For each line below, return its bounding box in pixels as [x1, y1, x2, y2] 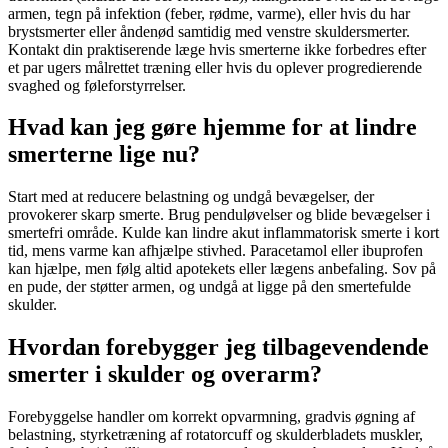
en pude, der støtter [8, 278, 132, 296]
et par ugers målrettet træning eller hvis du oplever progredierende [8, 58, 422, 76]
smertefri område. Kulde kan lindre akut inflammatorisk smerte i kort [8, 224, 439, 242]
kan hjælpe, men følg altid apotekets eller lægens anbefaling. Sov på [8, 260, 436, 278]
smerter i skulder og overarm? [8, 361, 322, 388]
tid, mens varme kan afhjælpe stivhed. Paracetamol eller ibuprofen [8, 242, 423, 260]
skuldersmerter [315, 22, 406, 40]
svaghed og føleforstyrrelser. [8, 76, 186, 94]
